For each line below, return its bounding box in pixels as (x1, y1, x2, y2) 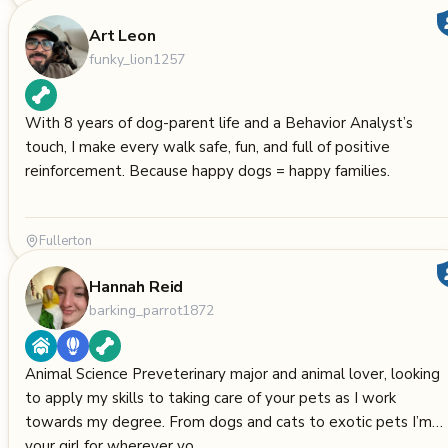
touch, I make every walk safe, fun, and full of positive (25, 137, 390, 157)
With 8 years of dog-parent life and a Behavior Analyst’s (25, 113, 413, 133)
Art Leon (89, 24, 156, 47)
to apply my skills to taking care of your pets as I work (25, 388, 396, 408)
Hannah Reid (89, 275, 184, 298)
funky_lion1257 (89, 49, 185, 69)
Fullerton (39, 232, 92, 250)
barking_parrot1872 (89, 300, 214, 320)
